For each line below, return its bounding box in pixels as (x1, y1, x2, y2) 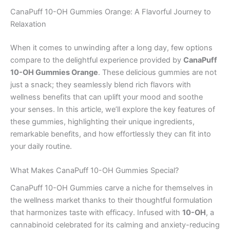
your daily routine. (10, 141, 72, 151)
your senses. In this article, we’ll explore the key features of (10, 104, 215, 114)
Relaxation (10, 19, 46, 29)
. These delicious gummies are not (98, 67, 217, 77)
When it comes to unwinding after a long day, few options (10, 43, 213, 52)
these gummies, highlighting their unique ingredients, (10, 117, 195, 126)
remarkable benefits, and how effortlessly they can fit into (10, 129, 211, 139)
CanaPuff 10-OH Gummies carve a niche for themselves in (10, 183, 213, 193)
